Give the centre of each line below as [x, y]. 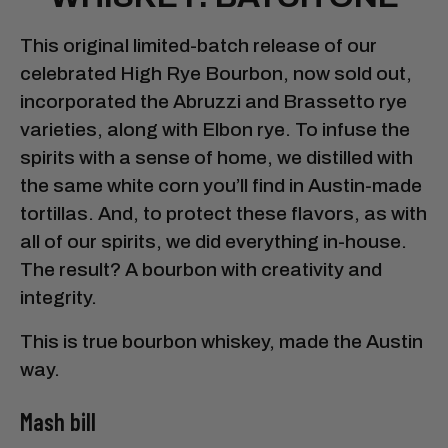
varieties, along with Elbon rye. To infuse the [215, 129]
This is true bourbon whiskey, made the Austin [221, 341]
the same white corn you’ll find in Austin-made [221, 185]
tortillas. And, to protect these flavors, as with [223, 213]
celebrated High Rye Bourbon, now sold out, [216, 73]
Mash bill [58, 421]
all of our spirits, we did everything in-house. [213, 241]
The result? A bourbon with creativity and [201, 269]
